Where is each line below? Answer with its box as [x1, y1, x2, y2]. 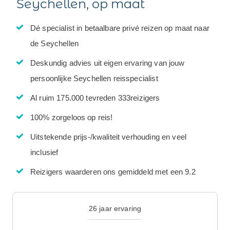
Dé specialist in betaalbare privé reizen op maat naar [30, 24, 209, 33]
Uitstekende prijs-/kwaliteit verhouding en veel [30, 132, 187, 142]
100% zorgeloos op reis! [30, 113, 113, 122]
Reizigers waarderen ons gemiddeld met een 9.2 [30, 167, 196, 177]
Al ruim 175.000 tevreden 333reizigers [30, 93, 160, 103]
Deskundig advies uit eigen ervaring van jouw [30, 59, 185, 68]
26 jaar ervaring [88, 205, 142, 213]
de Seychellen [30, 39, 79, 48]
